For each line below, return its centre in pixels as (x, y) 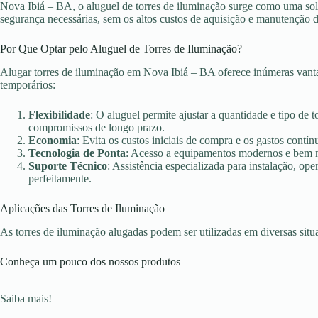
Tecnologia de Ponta (77, 153)
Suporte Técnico (68, 165)
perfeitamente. (60, 178)
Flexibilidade (59, 114)
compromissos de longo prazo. (97, 127)
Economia (53, 140)
